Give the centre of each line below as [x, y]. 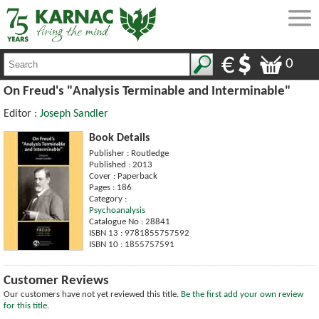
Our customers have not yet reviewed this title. [92, 294]
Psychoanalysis [117, 210]
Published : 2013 [121, 164]
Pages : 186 [110, 187]
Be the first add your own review [242, 294]
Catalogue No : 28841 [130, 221]
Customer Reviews [56, 281]
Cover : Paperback [123, 176]
